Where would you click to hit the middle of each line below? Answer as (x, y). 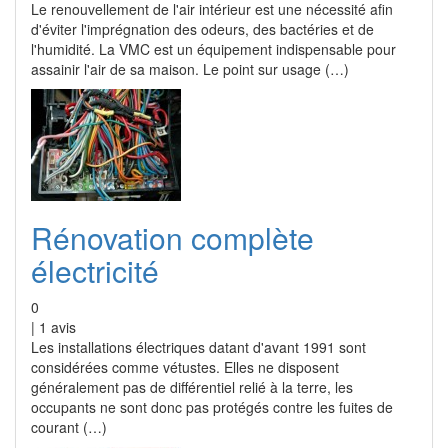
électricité (95, 270)
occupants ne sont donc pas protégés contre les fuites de (212, 407)
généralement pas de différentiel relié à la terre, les (192, 387)
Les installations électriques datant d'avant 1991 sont (198, 347)
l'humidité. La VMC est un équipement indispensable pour (213, 49)
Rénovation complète (172, 237)
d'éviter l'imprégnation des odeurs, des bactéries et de (202, 29)
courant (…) (69, 427)
